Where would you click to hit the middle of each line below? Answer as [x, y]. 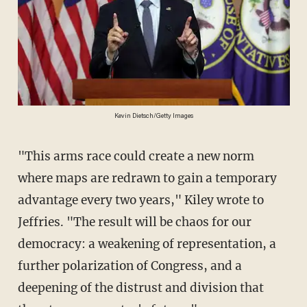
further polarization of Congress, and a [130, 266]
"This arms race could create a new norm [25, 157]
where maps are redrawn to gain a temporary [147, 179]
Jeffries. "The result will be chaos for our [134, 222]
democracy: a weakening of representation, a [147, 244]
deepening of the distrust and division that [140, 288]
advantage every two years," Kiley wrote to [140, 200]
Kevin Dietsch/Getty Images [153, 117]
